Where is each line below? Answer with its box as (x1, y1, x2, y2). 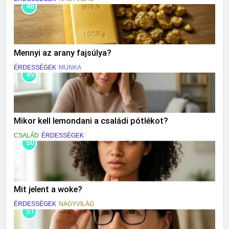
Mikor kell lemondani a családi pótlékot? (14, 116, 168, 126)
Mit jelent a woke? (14, 185, 82, 195)
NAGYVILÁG (59, 200, 94, 208)
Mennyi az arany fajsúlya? (14, 48, 111, 58)
